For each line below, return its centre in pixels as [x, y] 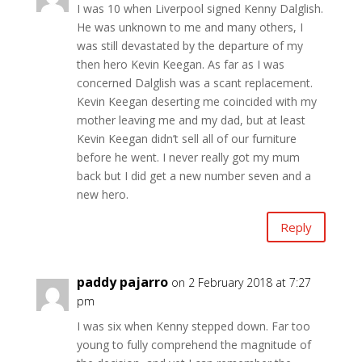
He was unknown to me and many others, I [189, 27]
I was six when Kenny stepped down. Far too [193, 326]
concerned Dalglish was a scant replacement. [194, 83]
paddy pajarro [122, 282]
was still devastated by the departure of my [189, 46]
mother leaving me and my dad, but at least [191, 120]
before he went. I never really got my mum [188, 158]
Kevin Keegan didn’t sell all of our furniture [186, 139]
